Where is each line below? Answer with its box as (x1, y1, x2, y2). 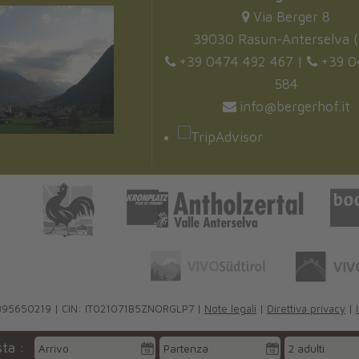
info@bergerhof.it (239, 99, 350, 115)
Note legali (204, 302, 256, 316)
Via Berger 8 (253, 9, 331, 26)
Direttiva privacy (266, 302, 345, 316)
